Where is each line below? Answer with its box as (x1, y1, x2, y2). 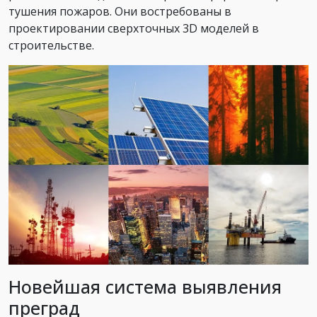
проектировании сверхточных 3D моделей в (8, 20, 259, 36)
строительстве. (8, 37, 94, 53)
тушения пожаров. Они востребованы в (8, 3, 231, 19)
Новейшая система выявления (8, 275, 282, 299)
